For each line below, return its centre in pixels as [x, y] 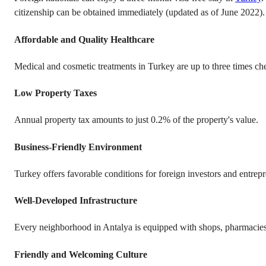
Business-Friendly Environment [78, 147]
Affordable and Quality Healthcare [84, 39]
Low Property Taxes [56, 93]
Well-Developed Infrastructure [76, 201]
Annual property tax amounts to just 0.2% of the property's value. [136, 120]
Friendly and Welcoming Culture [81, 254]
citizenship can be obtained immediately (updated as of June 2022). [140, 12]
